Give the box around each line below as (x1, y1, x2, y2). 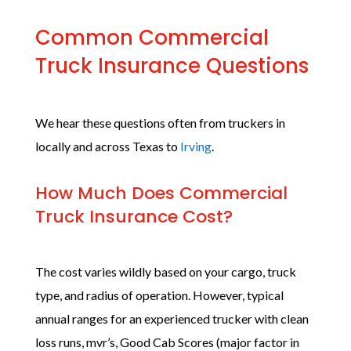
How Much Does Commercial (34, 181, 288, 205)
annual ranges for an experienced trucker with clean (34, 311, 309, 326)
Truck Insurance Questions (34, 52, 309, 80)
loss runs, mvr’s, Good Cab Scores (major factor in (34, 335, 299, 349)
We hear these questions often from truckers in (34, 115, 285, 130)
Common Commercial (34, 24, 269, 52)
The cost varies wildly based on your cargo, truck (34, 264, 296, 279)
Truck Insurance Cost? (34, 204, 233, 229)
